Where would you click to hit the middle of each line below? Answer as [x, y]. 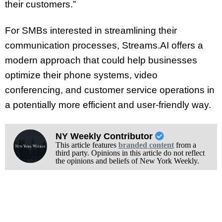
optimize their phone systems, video [81, 75]
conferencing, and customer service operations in [110, 90]
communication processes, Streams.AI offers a [104, 46]
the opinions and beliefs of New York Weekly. [127, 161]
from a [185, 145]
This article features [87, 145]
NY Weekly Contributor [105, 136]
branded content [146, 145]
